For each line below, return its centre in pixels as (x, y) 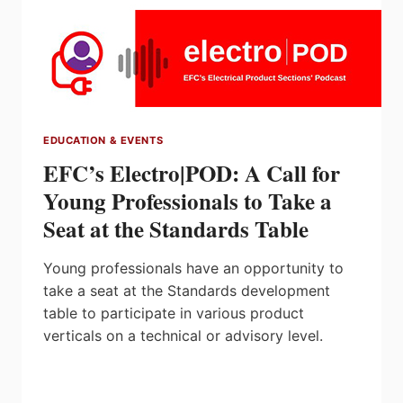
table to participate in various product (174, 313)
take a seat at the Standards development (187, 290)
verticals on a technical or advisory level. (183, 335)
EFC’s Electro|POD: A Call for (192, 173)
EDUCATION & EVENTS (103, 141)
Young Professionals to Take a (188, 201)
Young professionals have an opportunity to (193, 268)
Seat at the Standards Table (176, 228)
